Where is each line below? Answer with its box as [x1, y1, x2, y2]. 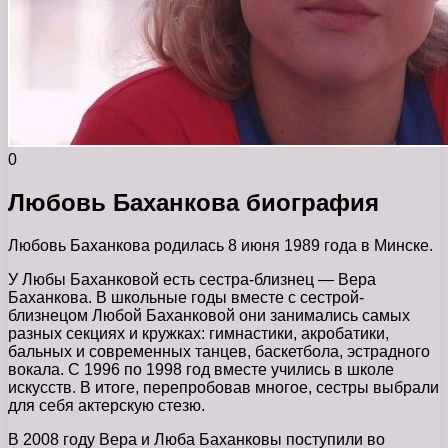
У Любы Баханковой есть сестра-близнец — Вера [8, 270, 376, 288]
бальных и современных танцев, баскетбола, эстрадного [8, 342, 430, 360]
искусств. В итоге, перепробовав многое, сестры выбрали [8, 378, 439, 396]
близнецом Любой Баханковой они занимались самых [8, 306, 410, 324]
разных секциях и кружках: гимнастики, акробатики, [8, 324, 389, 342]
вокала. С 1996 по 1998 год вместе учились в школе [8, 360, 394, 378]
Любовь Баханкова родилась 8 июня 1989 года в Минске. [8, 236, 433, 254]
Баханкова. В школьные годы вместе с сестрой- [8, 288, 364, 306]
